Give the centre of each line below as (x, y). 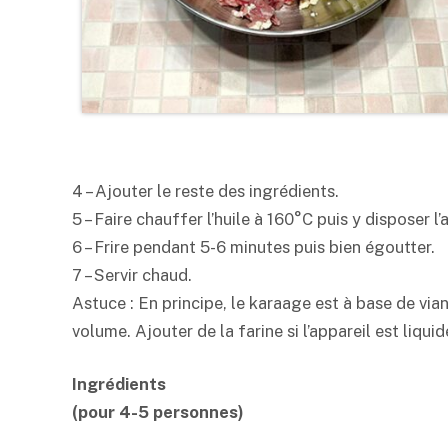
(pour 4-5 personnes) (158, 412)
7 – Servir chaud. (132, 274)
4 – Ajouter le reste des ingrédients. (205, 190)
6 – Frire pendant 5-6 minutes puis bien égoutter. (253, 246)
